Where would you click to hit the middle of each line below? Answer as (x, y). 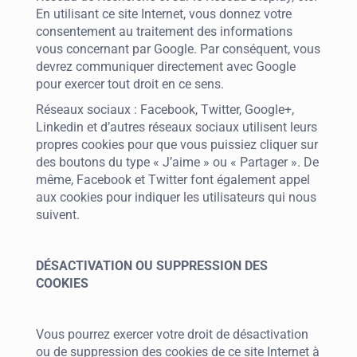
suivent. (58, 215)
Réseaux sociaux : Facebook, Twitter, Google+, (165, 110)
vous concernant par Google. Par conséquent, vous (178, 49)
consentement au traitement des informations (164, 31)
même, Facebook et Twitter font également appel (173, 180)
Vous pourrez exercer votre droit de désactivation (172, 334)
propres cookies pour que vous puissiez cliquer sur (177, 145)
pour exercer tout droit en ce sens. (130, 84)
